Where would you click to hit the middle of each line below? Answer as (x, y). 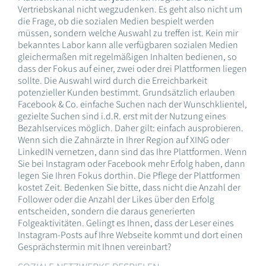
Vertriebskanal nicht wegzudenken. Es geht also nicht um (130, 9)
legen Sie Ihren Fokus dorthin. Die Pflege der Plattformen (129, 176)
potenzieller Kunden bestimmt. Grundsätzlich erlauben (126, 93)
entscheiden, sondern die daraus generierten (107, 211)
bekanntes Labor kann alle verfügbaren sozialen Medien (128, 45)
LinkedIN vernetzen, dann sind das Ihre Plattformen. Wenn (132, 152)
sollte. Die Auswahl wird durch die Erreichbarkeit (113, 81)
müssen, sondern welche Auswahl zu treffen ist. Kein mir (128, 33)
